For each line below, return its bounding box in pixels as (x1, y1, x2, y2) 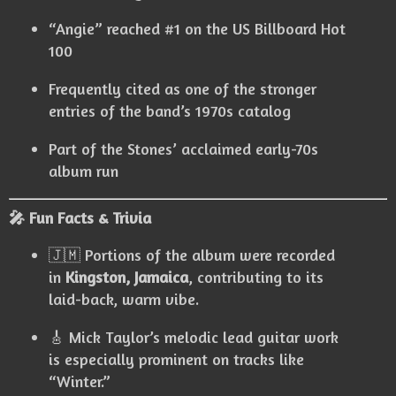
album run (49, 161, 118, 181)
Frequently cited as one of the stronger (49, 79, 316, 99)
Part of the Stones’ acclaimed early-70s (49, 139, 318, 159)
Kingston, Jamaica (65, 267, 188, 287)
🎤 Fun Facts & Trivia (9, 208, 151, 228)
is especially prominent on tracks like (49, 349, 304, 369)
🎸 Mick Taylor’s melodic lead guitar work (49, 327, 339, 347)
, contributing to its (188, 267, 324, 287)
